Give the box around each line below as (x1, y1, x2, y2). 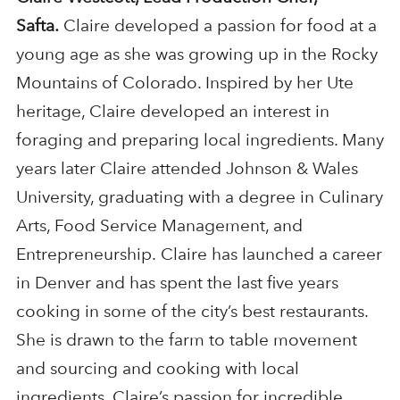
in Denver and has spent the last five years (15, 272, 338, 294)
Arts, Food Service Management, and (15, 215, 303, 237)
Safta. (15, 15, 59, 37)
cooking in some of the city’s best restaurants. (15, 301, 368, 322)
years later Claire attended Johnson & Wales (15, 158, 358, 179)
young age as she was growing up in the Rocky (15, 44, 378, 65)
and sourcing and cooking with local (15, 358, 299, 379)
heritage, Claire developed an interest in (15, 101, 329, 122)
